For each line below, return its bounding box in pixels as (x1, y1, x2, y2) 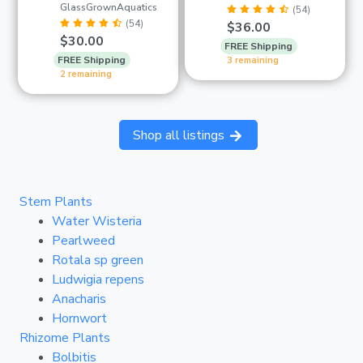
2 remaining (60, 68, 112, 81)
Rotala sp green (52, 251, 143, 270)
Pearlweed (52, 232, 115, 250)
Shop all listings (132, 126, 228, 144)
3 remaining (227, 54, 279, 67)
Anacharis (52, 290, 106, 309)
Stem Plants (19, 193, 92, 211)
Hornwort (52, 310, 107, 328)
